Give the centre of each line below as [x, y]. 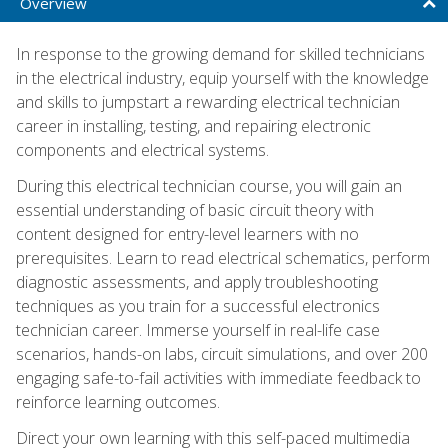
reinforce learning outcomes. [118, 401]
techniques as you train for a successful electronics [198, 305]
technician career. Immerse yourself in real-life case [198, 329]
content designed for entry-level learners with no [187, 233]
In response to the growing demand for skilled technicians [220, 53]
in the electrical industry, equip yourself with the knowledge [222, 77]
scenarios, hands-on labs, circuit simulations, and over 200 [222, 353]
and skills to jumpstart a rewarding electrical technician [208, 101]
